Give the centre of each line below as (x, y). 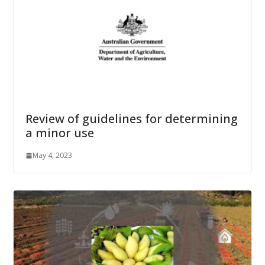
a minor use (59, 133)
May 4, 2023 (52, 156)
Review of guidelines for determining (131, 119)
